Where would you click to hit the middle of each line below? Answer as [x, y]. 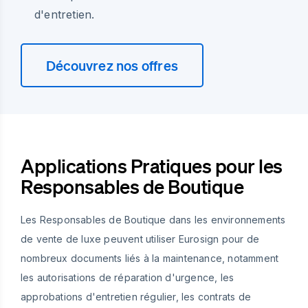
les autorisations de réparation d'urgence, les [128, 277]
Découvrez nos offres [112, 65]
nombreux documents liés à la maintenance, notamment [150, 258]
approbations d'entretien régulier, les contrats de [136, 296]
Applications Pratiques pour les [152, 165]
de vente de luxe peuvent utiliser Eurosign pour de [140, 239]
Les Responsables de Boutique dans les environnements [153, 219]
